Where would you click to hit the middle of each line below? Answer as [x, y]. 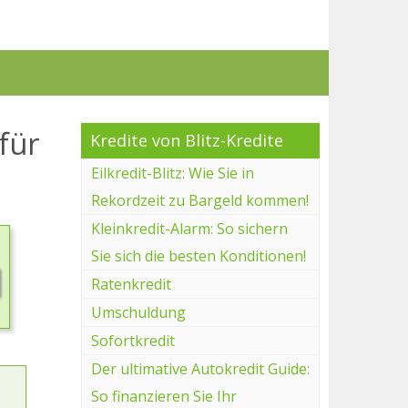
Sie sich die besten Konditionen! [198, 255]
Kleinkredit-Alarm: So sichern [189, 228]
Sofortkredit [133, 340]
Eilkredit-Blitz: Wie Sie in [172, 173]
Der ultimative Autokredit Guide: [200, 368]
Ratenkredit [131, 284]
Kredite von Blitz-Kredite [186, 140]
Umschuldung [138, 312]
